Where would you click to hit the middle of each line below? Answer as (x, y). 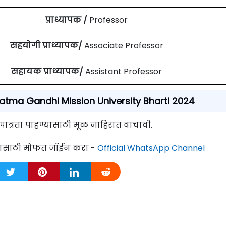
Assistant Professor (124, 71)
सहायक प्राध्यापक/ (48, 71)
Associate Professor (124, 45)
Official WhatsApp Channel (151, 148)
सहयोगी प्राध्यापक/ (47, 45)
